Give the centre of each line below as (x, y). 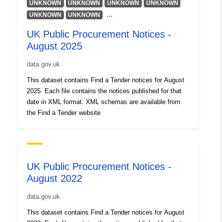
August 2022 (55, 179)
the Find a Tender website (64, 113)
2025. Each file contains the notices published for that (104, 91)
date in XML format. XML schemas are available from (104, 102)
